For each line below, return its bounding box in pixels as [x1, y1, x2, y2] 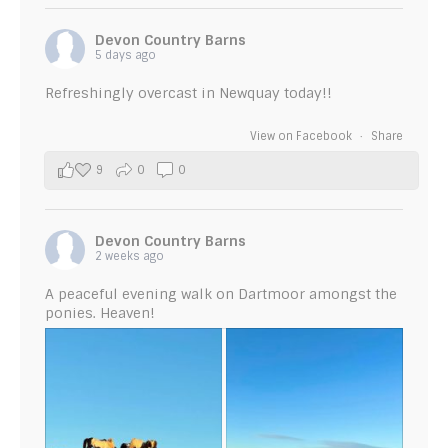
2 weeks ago [95, 248, 164, 263]
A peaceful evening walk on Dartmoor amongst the [45, 284, 397, 303]
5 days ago [95, 47, 156, 62]
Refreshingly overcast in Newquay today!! [45, 83, 332, 102]
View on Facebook [250, 128, 355, 143]
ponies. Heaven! [45, 303, 155, 322]
